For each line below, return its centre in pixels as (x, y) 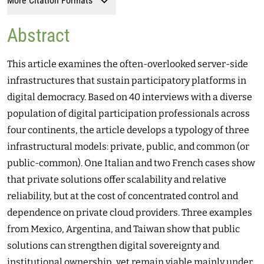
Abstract (38, 35)
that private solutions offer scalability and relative (117, 179)
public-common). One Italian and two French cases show (131, 163)
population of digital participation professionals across (128, 113)
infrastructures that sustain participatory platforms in (127, 80)
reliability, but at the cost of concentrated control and (123, 196)
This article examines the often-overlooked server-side (128, 64)
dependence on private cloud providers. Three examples (130, 212)
